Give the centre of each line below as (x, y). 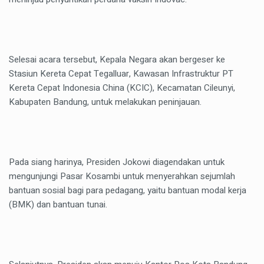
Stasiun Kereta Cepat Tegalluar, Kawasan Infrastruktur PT (121, 73)
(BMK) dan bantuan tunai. (58, 204)
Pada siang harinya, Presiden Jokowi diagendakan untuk (117, 162)
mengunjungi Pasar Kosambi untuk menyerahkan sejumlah (122, 176)
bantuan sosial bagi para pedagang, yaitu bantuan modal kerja (128, 190)
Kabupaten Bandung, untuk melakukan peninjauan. (105, 102)
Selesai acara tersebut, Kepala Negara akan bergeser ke (117, 59)
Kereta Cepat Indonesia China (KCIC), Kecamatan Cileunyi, (122, 88)
